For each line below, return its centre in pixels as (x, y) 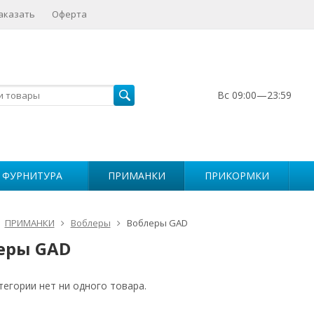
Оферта (69, 14)
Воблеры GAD (157, 223)
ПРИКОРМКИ (237, 176)
